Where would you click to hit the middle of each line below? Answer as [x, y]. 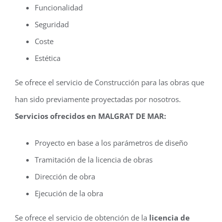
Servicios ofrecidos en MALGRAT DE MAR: [90, 116]
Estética [48, 58]
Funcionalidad [59, 8]
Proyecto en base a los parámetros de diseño [111, 143]
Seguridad [52, 25]
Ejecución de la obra [69, 194]
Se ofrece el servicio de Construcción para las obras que [110, 83]
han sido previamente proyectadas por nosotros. [98, 99]
